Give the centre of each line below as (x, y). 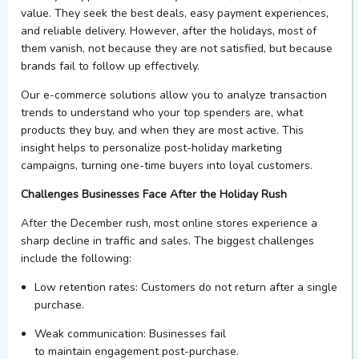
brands (38, 67)
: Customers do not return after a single (237, 288)
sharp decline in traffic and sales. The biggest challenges (167, 241)
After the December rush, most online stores (134, 224)
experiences (295, 14)
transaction (298, 95)
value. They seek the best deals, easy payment (141, 14)
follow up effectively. (145, 67)
